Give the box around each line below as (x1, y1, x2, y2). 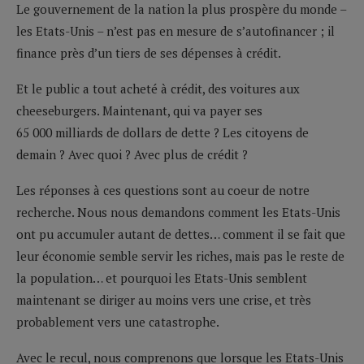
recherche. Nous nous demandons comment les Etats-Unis (16, 203, 340, 220)
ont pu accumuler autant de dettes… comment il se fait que (16, 225, 345, 242)
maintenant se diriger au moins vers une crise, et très (16, 291, 311, 308)
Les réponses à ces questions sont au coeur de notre (16, 181, 310, 198)
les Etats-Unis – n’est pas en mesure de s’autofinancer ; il (16, 22, 335, 39)
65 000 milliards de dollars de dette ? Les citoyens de (16, 123, 309, 141)
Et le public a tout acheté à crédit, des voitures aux (16, 80, 300, 97)
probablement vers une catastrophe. (16, 313, 219, 330)
